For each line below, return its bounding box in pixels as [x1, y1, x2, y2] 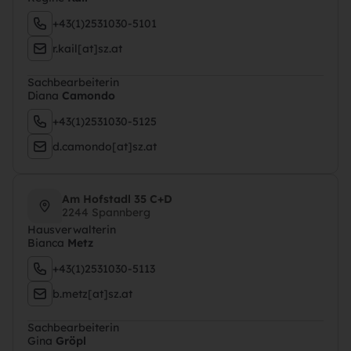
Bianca [27, 236, 67, 250]
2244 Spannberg [62, 205, 150, 219]
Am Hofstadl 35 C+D [62, 192, 172, 206]
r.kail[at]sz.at [52, 41, 122, 56]
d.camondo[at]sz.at [52, 139, 157, 154]
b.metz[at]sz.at [52, 286, 132, 301]
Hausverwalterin [27, 223, 116, 237]
